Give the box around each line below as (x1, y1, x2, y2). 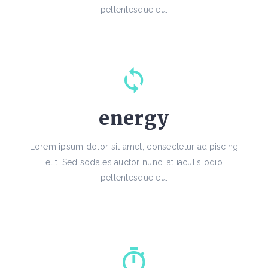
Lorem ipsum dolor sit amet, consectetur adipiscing (29, 142, 239, 152)
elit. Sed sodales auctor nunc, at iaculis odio (45, 157, 223, 167)
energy (99, 106, 169, 131)
